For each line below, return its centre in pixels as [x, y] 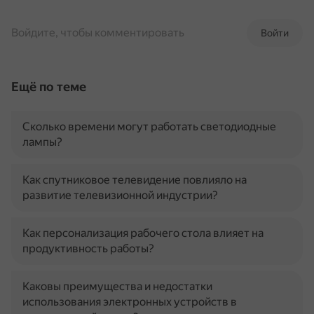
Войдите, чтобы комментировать [98, 33]
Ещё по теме [49, 87]
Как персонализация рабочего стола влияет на [143, 233]
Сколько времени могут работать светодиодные [149, 127]
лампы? [42, 142]
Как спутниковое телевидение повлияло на [135, 180]
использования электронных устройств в [130, 302]
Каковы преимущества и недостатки [117, 286]
